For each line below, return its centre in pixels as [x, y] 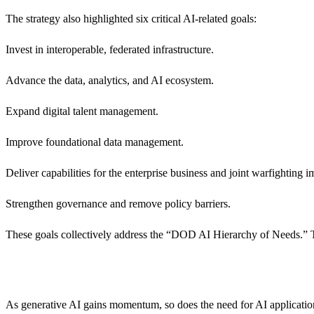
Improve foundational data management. [95, 142]
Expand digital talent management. [82, 111]
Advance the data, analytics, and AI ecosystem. [110, 80]
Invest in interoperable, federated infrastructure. [110, 49]
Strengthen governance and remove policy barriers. [118, 203]
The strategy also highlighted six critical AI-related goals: [131, 18]
